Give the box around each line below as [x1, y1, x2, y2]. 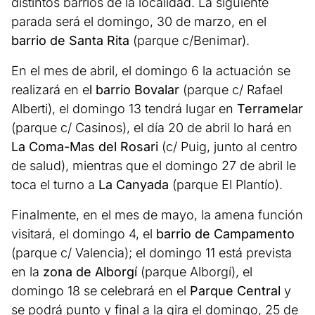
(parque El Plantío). [172, 177, 283, 193]
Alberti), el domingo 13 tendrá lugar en [11, 101, 237, 117]
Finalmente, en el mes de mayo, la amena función [11, 207, 303, 223]
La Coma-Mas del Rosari [11, 139, 162, 155]
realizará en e [11, 82, 89, 98]
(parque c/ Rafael [179, 82, 283, 98]
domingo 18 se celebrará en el [11, 283, 190, 299]
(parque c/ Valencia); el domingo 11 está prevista [11, 245, 292, 261]
